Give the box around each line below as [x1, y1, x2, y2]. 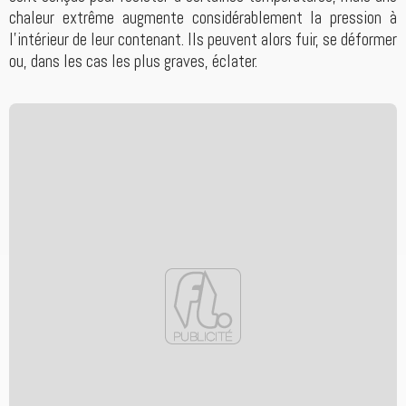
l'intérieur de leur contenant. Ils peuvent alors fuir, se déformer [9, 28, 397, 52]
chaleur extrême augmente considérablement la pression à [9, 6, 397, 30]
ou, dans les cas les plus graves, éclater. [9, 50, 257, 73]
